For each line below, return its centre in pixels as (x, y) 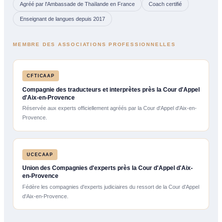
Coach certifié (166, 4)
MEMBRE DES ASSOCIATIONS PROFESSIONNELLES (94, 45)
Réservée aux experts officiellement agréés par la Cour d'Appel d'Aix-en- (109, 108)
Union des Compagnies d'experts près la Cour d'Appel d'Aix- (107, 168)
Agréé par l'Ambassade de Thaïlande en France (78, 4)
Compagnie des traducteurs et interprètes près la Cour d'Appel (111, 90)
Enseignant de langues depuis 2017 (63, 19)
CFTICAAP (41, 76)
